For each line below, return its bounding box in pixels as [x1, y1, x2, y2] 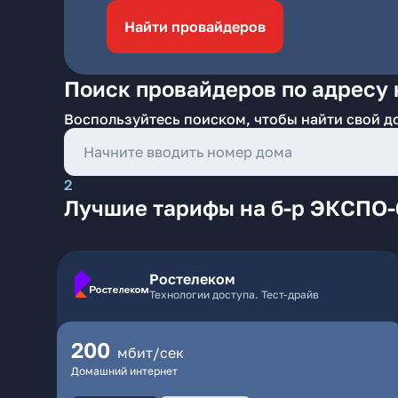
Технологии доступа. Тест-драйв [149, 288, 319, 301]
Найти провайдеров [124, 18, 266, 36]
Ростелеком [149, 270, 235, 288]
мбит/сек [117, 344, 184, 362]
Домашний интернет [71, 364, 178, 378]
